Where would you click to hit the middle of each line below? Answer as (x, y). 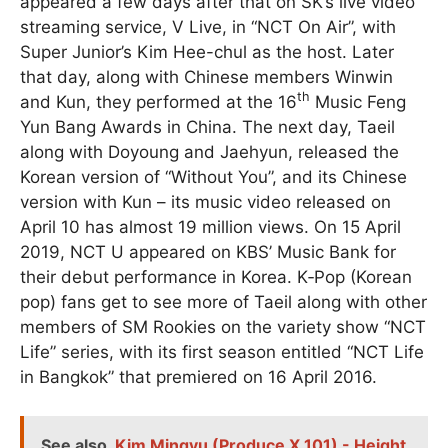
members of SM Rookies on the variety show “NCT (223, 327)
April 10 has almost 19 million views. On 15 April (210, 227)
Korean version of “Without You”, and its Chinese (213, 177)
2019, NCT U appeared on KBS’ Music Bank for (208, 252)
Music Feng (358, 102)
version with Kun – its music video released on (205, 202)
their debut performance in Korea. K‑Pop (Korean (216, 277)
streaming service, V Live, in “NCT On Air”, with (208, 27)
